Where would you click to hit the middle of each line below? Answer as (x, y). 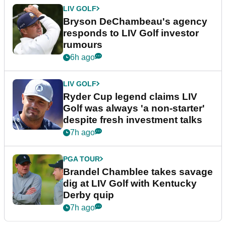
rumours (83, 44)
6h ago (82, 57)
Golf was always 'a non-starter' (134, 108)
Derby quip (89, 195)
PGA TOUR (81, 159)
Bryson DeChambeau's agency (135, 21)
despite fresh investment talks (133, 120)
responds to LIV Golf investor (131, 33)
